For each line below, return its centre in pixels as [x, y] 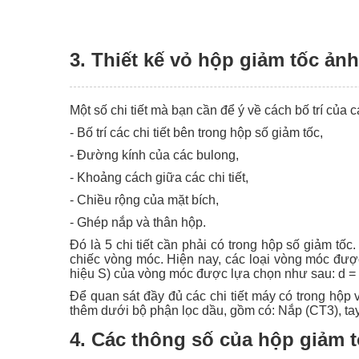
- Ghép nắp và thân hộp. [138, 222]
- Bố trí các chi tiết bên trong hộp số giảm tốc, [196, 132]
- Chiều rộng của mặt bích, [144, 200]
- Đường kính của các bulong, [154, 155]
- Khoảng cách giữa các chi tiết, [159, 177]
